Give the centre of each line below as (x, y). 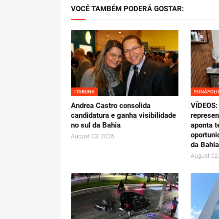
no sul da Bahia (96, 125)
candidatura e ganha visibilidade (123, 115)
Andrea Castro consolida (111, 106)
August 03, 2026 (93, 136)
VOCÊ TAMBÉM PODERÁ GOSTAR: (127, 9)
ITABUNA (85, 92)
